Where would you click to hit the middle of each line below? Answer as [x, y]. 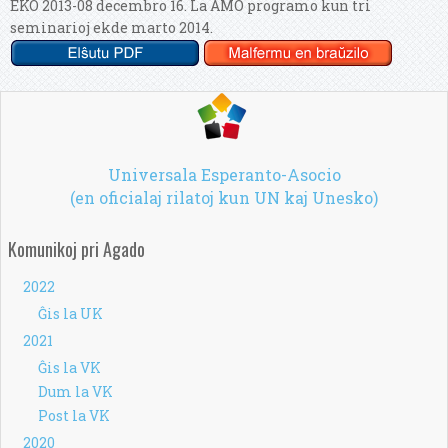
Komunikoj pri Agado [76, 248]
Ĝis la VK [69, 367]
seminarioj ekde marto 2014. [111, 27]
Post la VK [73, 415]
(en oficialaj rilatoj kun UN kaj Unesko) [224, 197]
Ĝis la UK [70, 313]
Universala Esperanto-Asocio [224, 174]
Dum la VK [75, 391]
